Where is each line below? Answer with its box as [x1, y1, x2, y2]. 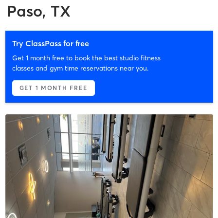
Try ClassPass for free [12, 38, 89, 48]
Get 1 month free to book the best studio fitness [12, 53, 161, 62]
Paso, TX [7, 1, 71, 20]
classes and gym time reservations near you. [12, 63, 148, 73]
